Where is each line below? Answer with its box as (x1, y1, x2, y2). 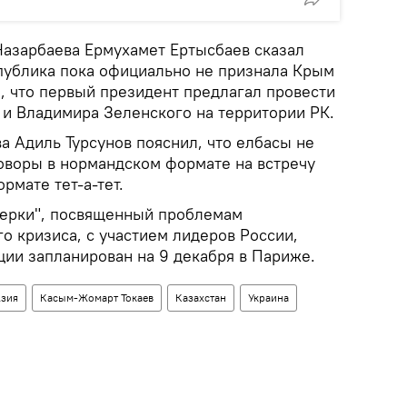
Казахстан (175, 291, 226, 304)
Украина (248, 291, 289, 304)
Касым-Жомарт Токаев (40, 291, 154, 304)
